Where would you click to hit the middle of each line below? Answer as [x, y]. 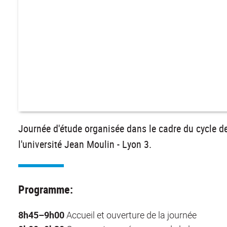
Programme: [46, 189]
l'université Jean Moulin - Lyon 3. [85, 144]
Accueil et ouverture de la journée [130, 215]
